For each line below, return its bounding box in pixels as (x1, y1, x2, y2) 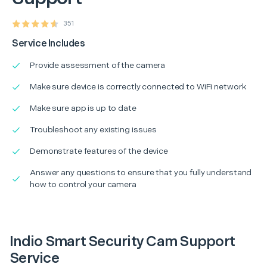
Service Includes (12, 38, 85, 49)
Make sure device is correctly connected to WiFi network (30, 81, 246, 92)
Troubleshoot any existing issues (30, 124, 157, 135)
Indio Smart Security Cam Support (10, 232, 235, 250)
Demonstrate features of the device (30, 145, 168, 156)
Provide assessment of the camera (30, 60, 166, 70)
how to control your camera (30, 179, 136, 190)
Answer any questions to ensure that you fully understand (30, 167, 252, 178)
